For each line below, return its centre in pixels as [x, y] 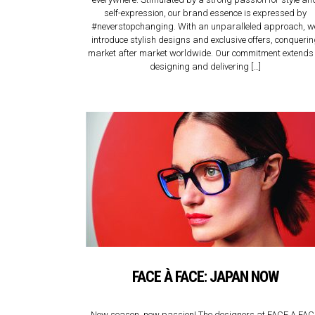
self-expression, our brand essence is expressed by [205, 13]
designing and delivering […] [205, 67]
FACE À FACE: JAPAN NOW [205, 277]
